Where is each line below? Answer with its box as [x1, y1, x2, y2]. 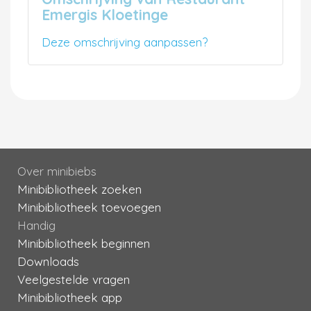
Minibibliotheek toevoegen [17, 199, 161, 215]
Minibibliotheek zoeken [17, 181, 142, 196]
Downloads [17, 253, 79, 269]
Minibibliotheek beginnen [17, 235, 150, 251]
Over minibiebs [17, 163, 96, 178]
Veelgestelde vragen [17, 271, 130, 287]
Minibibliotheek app [17, 289, 122, 305]
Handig [17, 217, 56, 233]
